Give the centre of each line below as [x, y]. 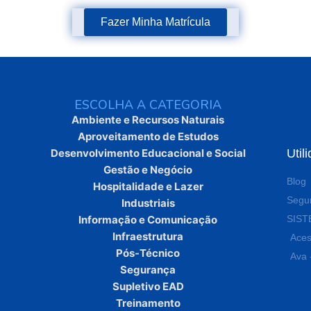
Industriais [148, 203]
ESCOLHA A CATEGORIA [148, 105]
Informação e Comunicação [148, 220]
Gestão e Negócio [148, 170]
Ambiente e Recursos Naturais [148, 120]
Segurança [148, 270]
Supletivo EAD [148, 287]
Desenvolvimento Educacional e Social [148, 153]
